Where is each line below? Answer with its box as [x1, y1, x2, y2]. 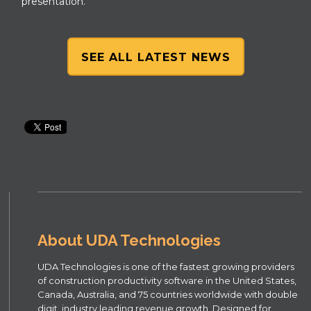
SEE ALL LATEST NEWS [81, 50, 230, 64]
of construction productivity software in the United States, [37, 274, 297, 286]
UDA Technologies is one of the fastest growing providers [37, 260, 295, 272]
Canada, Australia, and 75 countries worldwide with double [37, 288, 299, 300]
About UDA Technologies [37, 230, 221, 249]
